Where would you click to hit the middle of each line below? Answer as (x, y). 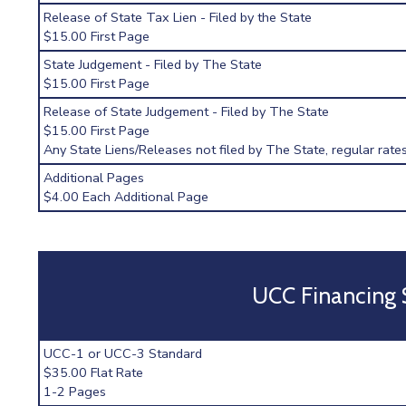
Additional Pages (94, 178)
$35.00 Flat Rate (94, 372)
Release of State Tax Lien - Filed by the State (178, 18)
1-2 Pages (75, 391)
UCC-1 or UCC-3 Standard (123, 353)
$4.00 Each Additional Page (126, 197)
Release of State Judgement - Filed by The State (187, 112)
